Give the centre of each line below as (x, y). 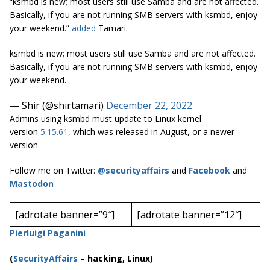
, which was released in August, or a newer (151, 131)
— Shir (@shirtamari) (58, 105)
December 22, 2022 (149, 105)
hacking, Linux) (120, 258)
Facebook (209, 170)
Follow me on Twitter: (54, 170)
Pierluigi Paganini (48, 233)
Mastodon (32, 183)
